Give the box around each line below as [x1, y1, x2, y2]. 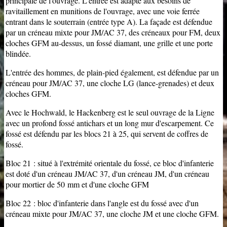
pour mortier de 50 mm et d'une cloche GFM [6, 179, 149, 190]
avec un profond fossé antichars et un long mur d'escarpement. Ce [6, 118, 214, 129]
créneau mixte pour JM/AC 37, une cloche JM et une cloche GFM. [6, 208, 219, 219]
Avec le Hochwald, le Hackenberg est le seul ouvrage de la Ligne [6, 107, 214, 118]
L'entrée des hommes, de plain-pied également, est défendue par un [6, 67, 219, 78]
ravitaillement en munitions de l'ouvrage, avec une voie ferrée [6, 6, 200, 17]
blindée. [6, 48, 31, 59]
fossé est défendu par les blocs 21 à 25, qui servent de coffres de [6, 128, 208, 139]
